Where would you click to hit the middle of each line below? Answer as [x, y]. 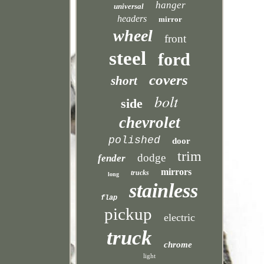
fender [111, 158]
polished [135, 140]
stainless [164, 191]
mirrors [176, 172]
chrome [178, 245]
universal [128, 6]
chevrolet [149, 123]
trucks [140, 173]
